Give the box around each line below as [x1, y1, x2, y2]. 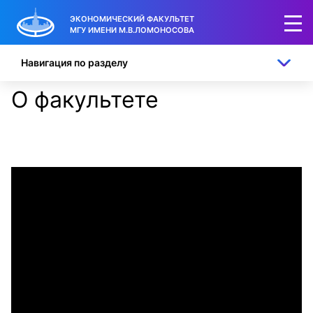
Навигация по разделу [21, 57, 128, 68]
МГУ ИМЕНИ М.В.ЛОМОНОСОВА [70, 24, 194, 35]
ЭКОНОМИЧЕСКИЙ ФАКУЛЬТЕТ [70, 13, 194, 24]
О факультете [11, 86, 159, 113]
